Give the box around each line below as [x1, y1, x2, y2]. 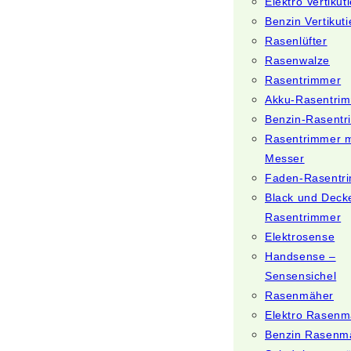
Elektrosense [265, 230, 335, 243]
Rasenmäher [265, 289, 334, 302]
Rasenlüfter [265, 34, 327, 47]
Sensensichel [265, 270, 337, 282]
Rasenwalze [265, 54, 330, 67]
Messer [265, 152, 305, 165]
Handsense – [265, 250, 336, 262]
